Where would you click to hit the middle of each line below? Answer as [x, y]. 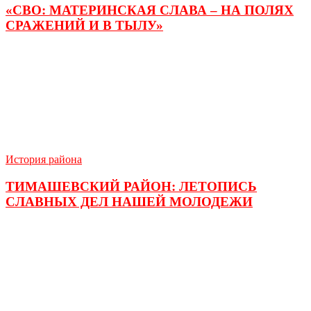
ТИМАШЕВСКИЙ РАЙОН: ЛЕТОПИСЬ [131, 186]
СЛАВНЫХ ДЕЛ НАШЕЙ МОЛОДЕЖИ [129, 201]
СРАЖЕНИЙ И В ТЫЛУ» [84, 26]
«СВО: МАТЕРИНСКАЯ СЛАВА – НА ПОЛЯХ [150, 10]
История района [44, 159]
